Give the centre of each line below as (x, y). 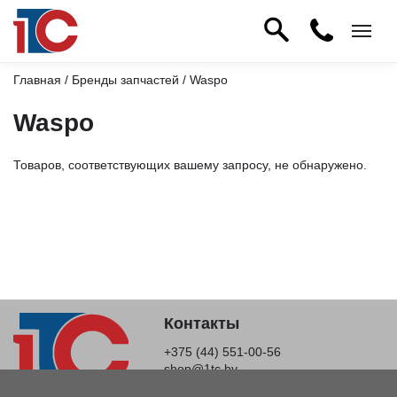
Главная (37, 80)
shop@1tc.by (201, 369)
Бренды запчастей (125, 80)
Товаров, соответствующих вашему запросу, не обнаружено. (190, 164)
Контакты (202, 323)
